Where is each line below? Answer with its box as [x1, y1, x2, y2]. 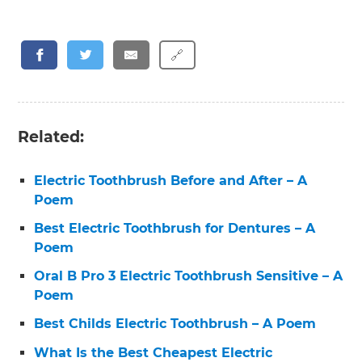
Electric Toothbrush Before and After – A [34, 172, 308, 188]
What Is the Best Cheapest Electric [34, 344, 273, 360]
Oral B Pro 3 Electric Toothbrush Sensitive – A [34, 268, 343, 284]
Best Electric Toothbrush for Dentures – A [34, 220, 316, 236]
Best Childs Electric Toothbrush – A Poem [34, 316, 317, 332]
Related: [18, 127, 85, 146]
